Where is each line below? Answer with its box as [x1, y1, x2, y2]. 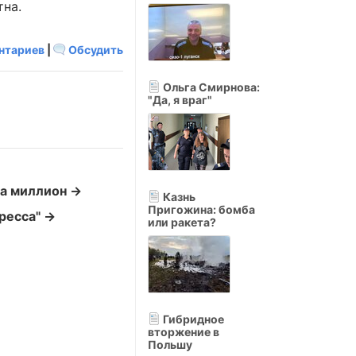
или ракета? [148, 215, 216, 229]
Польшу [148, 338, 192, 351]
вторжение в [148, 325, 219, 339]
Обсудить [66, 43, 123, 56]
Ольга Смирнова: [161, 80, 260, 94]
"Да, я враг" [148, 93, 212, 106]
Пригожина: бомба [148, 203, 255, 216]
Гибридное [161, 312, 224, 326]
